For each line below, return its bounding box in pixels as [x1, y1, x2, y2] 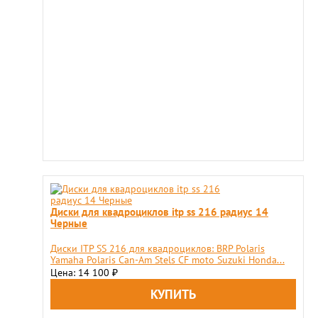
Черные [50, 216, 87, 230]
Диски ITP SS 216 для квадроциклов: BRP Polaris [50, 242, 265, 255]
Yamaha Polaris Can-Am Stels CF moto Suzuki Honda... [50, 253, 285, 266]
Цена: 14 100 [50, 266, 112, 279]
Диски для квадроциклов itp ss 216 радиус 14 [50, 204, 268, 219]
